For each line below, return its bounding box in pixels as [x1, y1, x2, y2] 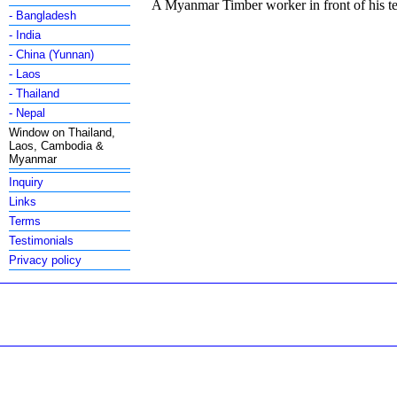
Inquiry [9, 175, 44, 189]
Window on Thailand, [9, 126, 116, 139]
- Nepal [9, 106, 46, 120]
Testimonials [9, 234, 74, 247]
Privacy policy [9, 253, 82, 267]
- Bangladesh [9, 9, 77, 22]
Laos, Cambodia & [9, 139, 105, 152]
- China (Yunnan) [9, 48, 95, 61]
